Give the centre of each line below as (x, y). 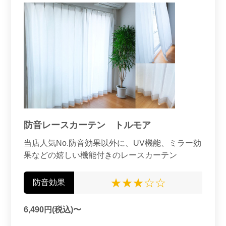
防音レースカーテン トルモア (87, 125)
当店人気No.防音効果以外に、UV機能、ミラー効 (112, 143)
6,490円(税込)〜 (52, 210)
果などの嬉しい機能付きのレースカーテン (100, 155)
